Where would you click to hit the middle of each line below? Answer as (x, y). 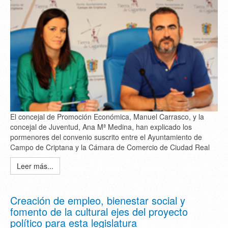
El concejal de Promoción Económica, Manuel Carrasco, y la (107, 116)
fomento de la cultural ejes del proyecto (99, 211)
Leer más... (35, 166)
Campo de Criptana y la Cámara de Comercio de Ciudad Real (110, 147)
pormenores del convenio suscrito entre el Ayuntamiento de (106, 137)
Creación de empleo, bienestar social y (98, 200)
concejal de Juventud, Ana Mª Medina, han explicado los (101, 126)
